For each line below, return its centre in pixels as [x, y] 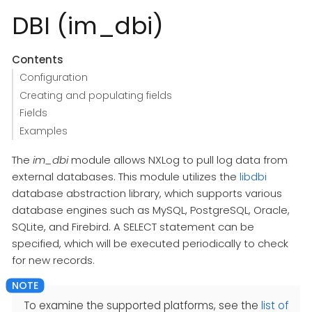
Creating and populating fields [95, 95]
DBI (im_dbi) [88, 25]
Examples [43, 131]
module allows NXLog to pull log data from [178, 160]
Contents [37, 59]
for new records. [53, 260]
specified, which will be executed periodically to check [150, 244]
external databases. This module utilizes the [126, 177]
